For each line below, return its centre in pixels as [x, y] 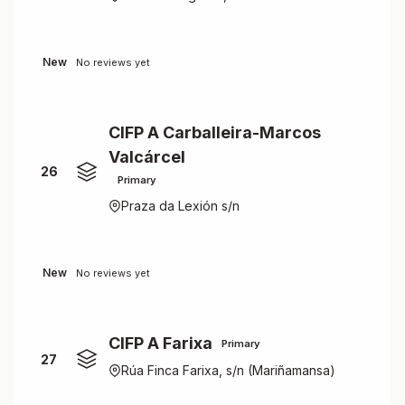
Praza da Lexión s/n [180, 206]
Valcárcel [147, 157]
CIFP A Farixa [160, 343]
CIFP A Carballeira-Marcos [215, 132]
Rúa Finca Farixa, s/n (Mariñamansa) [228, 370]
